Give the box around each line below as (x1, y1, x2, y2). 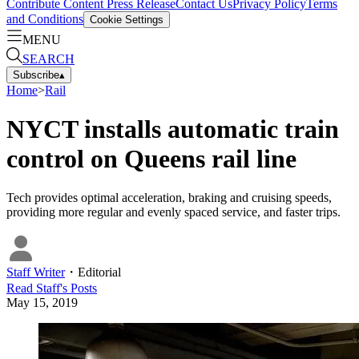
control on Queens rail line (6, 143, 296, 173)
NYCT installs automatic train (6, 114, 339, 143)
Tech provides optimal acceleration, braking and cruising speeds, (6, 191, 332, 205)
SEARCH (22, 51, 75, 66)
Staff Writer (6, 265, 65, 280)
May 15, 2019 (6, 296, 78, 310)
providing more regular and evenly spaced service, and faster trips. (6, 205, 341, 220)
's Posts (60, 281, 97, 296)
